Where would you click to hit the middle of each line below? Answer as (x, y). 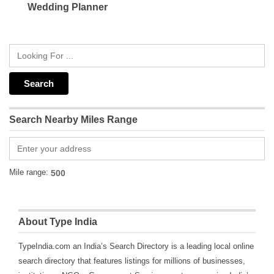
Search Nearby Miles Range (73, 120)
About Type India (58, 222)
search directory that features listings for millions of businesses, (132, 261)
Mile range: (29, 172)
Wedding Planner (68, 7)
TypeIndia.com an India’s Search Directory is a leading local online (136, 246)
